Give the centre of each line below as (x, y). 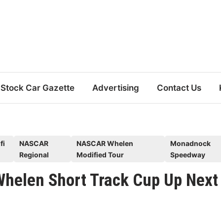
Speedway (188, 154)
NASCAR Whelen (105, 143)
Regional (34, 154)
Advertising (116, 88)
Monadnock (191, 143)
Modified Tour (100, 154)
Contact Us (179, 88)
